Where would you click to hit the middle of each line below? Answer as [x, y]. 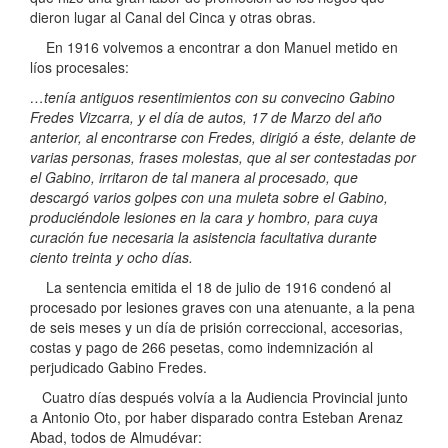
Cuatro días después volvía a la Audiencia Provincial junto [219, 397]
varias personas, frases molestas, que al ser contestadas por [223, 157]
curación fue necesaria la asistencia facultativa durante [203, 237]
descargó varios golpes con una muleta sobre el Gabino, [209, 197]
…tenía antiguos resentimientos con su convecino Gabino [212, 97]
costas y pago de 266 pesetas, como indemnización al [201, 347]
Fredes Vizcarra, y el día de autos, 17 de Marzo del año [206, 117]
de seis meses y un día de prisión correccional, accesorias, [216, 327]
